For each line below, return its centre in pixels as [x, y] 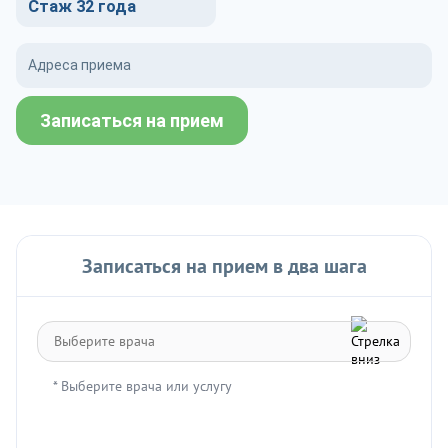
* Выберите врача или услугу [142, 386]
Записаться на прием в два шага [224, 266]
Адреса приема [79, 65]
